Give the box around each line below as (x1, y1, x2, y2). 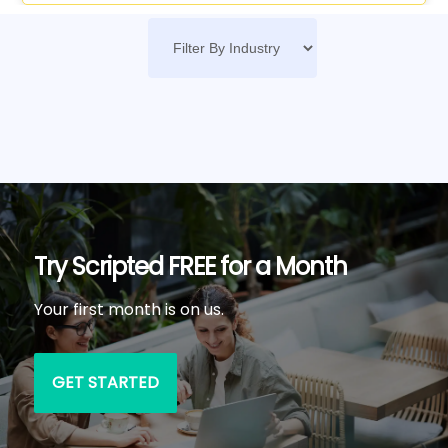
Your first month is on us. (33, 298, 224, 322)
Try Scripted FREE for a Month (33, 250, 347, 284)
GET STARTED (51, 371, 159, 395)
